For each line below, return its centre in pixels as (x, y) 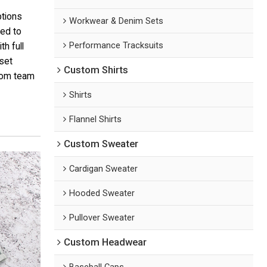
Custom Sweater (101, 144)
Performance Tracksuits (117, 45)
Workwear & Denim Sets (117, 21)
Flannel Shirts (96, 119)
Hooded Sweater (102, 193)
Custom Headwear (105, 242)
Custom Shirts (96, 70)
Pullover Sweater (102, 217)
